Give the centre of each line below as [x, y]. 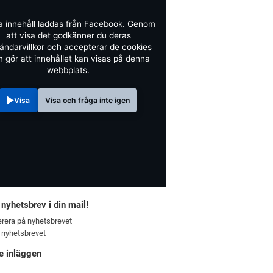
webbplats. [68, 70]
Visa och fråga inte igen [87, 100]
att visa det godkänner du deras [68, 35]
